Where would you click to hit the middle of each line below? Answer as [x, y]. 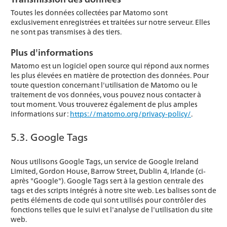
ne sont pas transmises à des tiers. [66, 32]
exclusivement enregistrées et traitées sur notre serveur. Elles [110, 22]
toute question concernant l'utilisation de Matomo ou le [104, 85]
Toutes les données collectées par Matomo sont [89, 12]
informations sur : [40, 114]
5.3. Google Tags [49, 137]
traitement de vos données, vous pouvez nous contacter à [106, 94]
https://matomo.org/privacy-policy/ [130, 114]
